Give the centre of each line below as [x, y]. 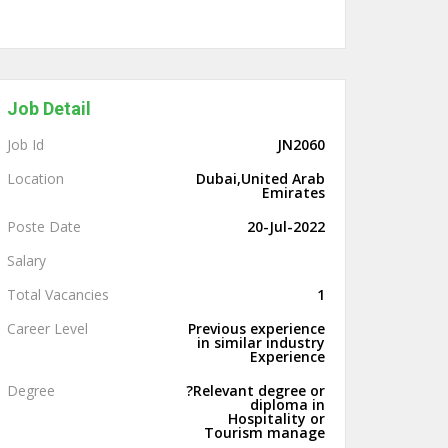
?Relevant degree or [255, 390]
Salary [26, 260]
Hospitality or [276, 418]
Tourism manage [264, 432]
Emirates [293, 192]
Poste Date [44, 226]
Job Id [25, 144]
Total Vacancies [58, 294]
